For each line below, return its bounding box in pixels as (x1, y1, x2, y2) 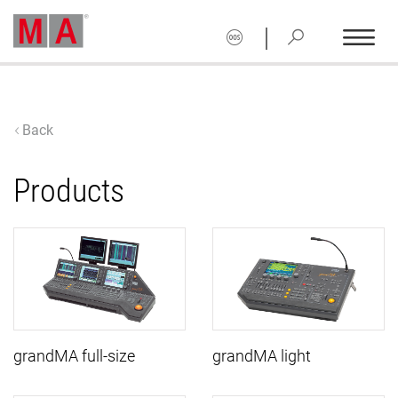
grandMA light (212, 346, 311, 366)
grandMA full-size (13, 346, 135, 366)
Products (13, 172, 124, 210)
